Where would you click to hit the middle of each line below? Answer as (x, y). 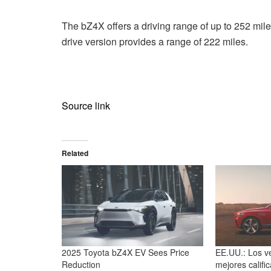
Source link (86, 105)
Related (75, 153)
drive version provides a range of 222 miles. (155, 41)
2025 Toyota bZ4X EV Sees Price (126, 252)
